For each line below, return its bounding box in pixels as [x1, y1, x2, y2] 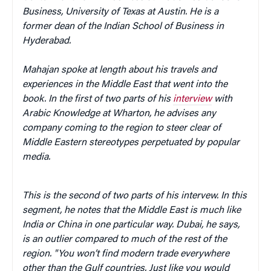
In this [221, 191, 247, 201]
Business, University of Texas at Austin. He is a [22, 7, 218, 17]
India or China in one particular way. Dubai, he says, [22, 220, 240, 230]
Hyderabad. [22, 36, 71, 46]
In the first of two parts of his [48, 94, 173, 104]
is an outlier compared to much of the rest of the [22, 234, 227, 244]
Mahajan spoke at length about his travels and [22, 65, 217, 75]
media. [22, 152, 50, 162]
